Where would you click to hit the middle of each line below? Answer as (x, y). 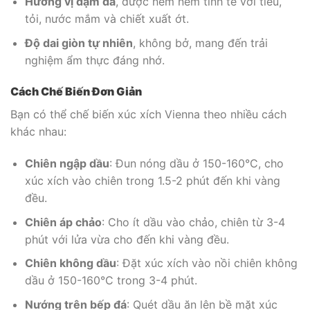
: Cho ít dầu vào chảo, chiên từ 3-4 (193, 222)
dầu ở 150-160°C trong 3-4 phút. (111, 281)
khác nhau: (38, 132)
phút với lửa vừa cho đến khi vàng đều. (127, 239)
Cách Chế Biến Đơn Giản (76, 92)
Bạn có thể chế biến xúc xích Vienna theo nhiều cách (148, 115)
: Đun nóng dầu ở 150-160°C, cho (196, 164)
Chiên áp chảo (63, 222)
